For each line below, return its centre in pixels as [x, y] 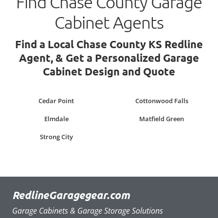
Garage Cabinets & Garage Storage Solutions [88, 210]
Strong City [56, 137]
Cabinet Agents [109, 22]
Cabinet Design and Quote [109, 72]
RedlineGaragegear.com [71, 195]
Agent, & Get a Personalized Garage [109, 58]
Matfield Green [162, 119]
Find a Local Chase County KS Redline [109, 44]
